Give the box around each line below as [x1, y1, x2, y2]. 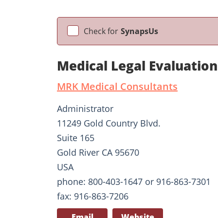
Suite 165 [57, 131, 94, 144]
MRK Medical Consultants [57, 79, 178, 93]
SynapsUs [121, 25, 158, 36]
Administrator [57, 102, 113, 114]
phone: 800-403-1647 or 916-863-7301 [57, 175, 211, 187]
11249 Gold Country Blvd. [57, 117, 161, 129]
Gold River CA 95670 [57, 146, 139, 158]
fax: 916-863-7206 [57, 190, 128, 202]
